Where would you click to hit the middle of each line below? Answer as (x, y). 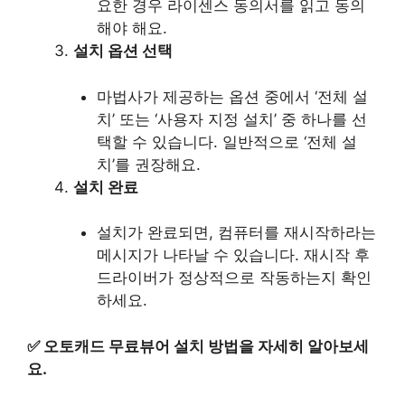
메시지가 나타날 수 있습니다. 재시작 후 (233, 255)
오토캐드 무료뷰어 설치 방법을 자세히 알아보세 (206, 346)
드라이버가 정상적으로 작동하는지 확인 (234, 278)
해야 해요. (132, 28)
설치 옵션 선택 (123, 51)
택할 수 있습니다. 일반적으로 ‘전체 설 (226, 141)
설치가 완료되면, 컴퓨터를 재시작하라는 (236, 233)
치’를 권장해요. (148, 164)
